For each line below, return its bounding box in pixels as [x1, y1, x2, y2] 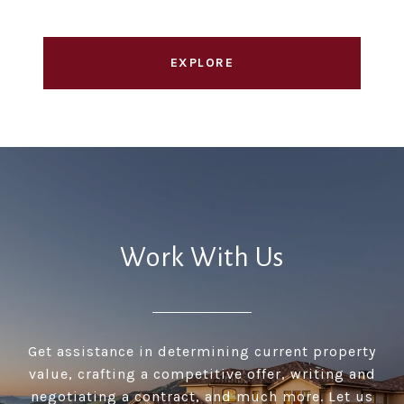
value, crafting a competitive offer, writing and [28, 365, 376, 383]
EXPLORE [170, 55, 234, 71]
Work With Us [120, 243, 284, 272]
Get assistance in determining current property [28, 343, 376, 361]
